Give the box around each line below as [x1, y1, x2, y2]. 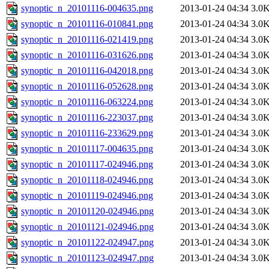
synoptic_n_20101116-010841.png [21, 19, 153, 29]
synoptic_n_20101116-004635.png [21, 3, 153, 14]
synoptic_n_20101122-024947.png [21, 237, 154, 248]
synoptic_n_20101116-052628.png [21, 81, 153, 92]
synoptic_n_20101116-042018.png [21, 65, 153, 76]
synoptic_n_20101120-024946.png [21, 206, 154, 217]
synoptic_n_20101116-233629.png [21, 128, 153, 139]
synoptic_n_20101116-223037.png [21, 112, 153, 123]
